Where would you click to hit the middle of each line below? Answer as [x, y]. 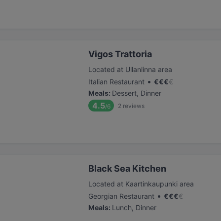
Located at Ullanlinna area [130, 69]
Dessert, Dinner [137, 93]
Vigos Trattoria [120, 54]
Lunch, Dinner [134, 207]
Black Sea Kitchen [127, 168]
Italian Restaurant [116, 82]
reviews [134, 106]
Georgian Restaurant [121, 196]
